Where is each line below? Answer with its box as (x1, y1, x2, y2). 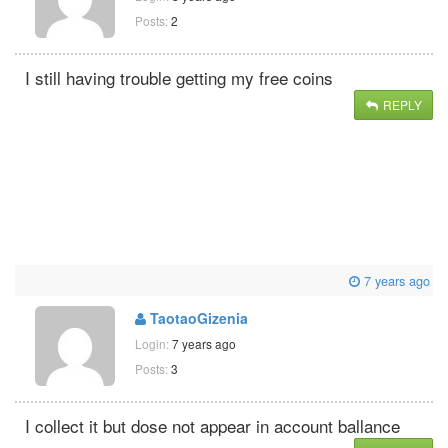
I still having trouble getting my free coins (25, 64, 333, 90)
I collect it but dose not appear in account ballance (25, 412, 400, 438)
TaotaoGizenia (146, 307, 248, 328)
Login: (135, 334, 172, 352)
